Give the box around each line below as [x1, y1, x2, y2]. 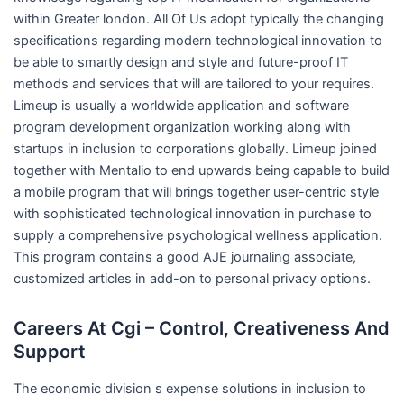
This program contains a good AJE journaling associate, [13, 248, 356, 265]
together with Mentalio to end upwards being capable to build [13, 161, 390, 179]
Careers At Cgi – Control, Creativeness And [13, 317, 390, 339]
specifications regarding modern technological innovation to [13, 32, 382, 49]
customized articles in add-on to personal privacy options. [13, 270, 371, 287]
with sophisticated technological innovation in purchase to [13, 205, 372, 222]
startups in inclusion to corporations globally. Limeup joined [13, 140, 377, 157]
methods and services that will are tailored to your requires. [13, 75, 374, 92]
